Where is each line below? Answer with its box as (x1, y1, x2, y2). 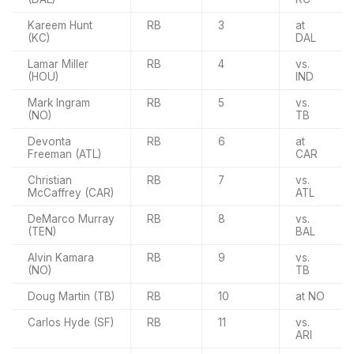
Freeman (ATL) (28, 147, 101, 160)
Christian (28, 173, 72, 186)
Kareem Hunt (28, 18, 92, 32)
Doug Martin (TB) (28, 289, 115, 303)
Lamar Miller (28, 57, 88, 70)
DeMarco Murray (28, 212, 115, 225)
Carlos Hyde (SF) (28, 315, 114, 329)
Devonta (28, 134, 71, 148)
